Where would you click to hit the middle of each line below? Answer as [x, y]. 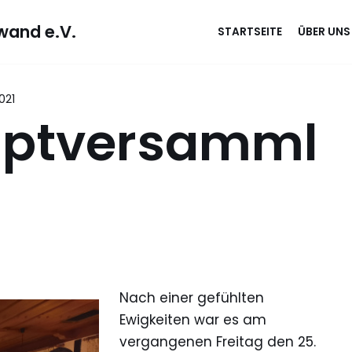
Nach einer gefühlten [192, 298]
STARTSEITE [250, 32]
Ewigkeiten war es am [193, 320]
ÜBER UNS [324, 32]
